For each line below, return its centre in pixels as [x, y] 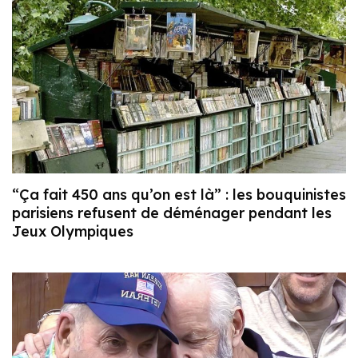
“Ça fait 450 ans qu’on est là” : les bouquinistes [179, 195]
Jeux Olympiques [73, 232]
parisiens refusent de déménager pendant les [172, 213]
